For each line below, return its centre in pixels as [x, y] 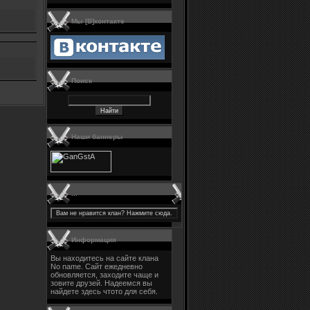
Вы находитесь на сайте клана [104, 258]
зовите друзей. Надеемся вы [101, 283]
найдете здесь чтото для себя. [104, 291]
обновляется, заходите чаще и [104, 275]
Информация [94, 240]
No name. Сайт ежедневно [97, 266]
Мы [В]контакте [98, 21]
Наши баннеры [97, 137]
